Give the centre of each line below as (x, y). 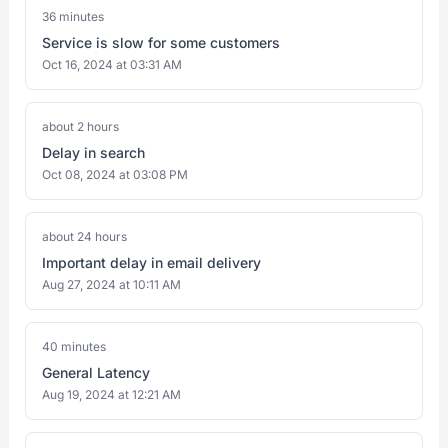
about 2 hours (80, 126)
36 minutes (73, 16)
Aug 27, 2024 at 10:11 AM (111, 284)
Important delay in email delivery (151, 262)
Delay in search (93, 152)
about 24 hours (84, 236)
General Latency (96, 372)
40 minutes (74, 346)
